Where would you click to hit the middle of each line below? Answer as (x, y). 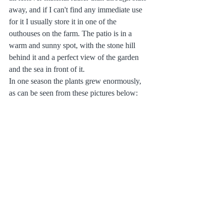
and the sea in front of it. (47, 69)
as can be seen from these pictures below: (73, 93)
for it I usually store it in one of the (64, 22)
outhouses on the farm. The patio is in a (71, 34)
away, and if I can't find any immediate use (77, 10)
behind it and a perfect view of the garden (75, 57)
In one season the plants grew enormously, (76, 81)
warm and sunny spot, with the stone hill (73, 46)
